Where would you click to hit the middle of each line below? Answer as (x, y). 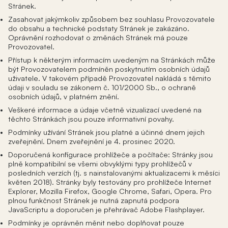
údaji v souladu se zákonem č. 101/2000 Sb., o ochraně (102, 87)
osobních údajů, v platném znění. (64, 96)
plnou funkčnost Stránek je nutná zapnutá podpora (94, 200)
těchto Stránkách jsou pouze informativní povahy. (91, 119)
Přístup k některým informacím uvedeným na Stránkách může (112, 60)
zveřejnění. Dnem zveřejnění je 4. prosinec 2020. (92, 141)
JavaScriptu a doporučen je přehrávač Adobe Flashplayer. (106, 209)
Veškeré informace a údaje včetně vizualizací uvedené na (105, 109)
